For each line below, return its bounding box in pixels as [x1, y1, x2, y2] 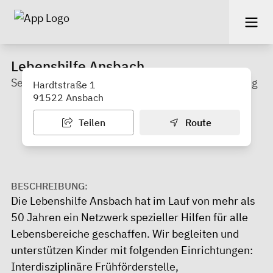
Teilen [76, 116, 105, 129]
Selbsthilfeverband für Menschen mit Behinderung [11, 75, 258, 90]
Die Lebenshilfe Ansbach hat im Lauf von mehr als [11, 193, 255, 208]
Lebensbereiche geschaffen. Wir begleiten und [11, 226, 239, 241]
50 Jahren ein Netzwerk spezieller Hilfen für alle [11, 210, 248, 224]
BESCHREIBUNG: [11, 179, 88, 192]
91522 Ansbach [33, 91, 104, 104]
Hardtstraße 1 [33, 78, 96, 91]
